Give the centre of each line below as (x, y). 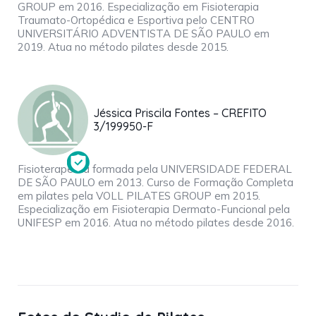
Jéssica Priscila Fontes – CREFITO (180, 113)
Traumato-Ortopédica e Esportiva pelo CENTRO (136, 20)
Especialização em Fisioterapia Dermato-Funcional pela (154, 209)
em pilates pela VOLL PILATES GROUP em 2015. (139, 196)
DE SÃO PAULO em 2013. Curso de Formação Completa (156, 183)
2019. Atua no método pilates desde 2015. (123, 47)
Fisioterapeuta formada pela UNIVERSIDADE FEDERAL (155, 169)
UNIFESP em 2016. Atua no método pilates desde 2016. (156, 223)
